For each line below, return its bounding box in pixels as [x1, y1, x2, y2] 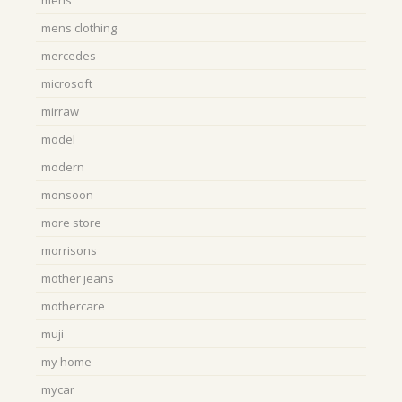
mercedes [41, 48, 96, 65]
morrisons [41, 242, 97, 259]
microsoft [41, 75, 92, 92]
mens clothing [41, 20, 117, 37]
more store [41, 214, 101, 232]
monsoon [41, 187, 93, 204]
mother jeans [41, 270, 114, 287]
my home [41, 354, 92, 371]
